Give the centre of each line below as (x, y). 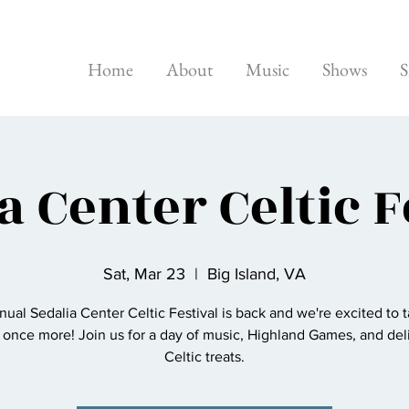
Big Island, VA (257, 274)
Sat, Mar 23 (144, 274)
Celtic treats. (204, 357)
